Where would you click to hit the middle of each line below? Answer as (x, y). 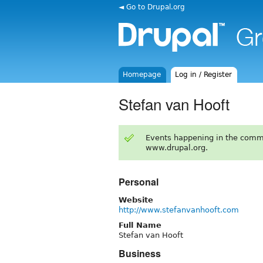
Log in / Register (204, 75)
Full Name (140, 225)
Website (136, 200)
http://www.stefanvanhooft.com (179, 210)
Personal (139, 181)
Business (140, 253)
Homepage (142, 75)
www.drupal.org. (176, 147)
